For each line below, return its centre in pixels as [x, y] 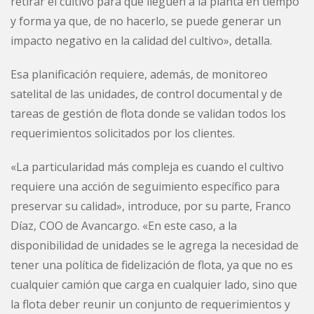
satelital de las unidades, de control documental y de [146, 94]
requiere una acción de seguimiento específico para [145, 186]
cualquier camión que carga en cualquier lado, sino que [154, 284]
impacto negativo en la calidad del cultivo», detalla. [141, 40]
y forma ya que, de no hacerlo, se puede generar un [146, 21]
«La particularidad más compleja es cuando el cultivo [147, 166]
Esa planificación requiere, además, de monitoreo [139, 74]
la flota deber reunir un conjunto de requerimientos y [150, 304]
